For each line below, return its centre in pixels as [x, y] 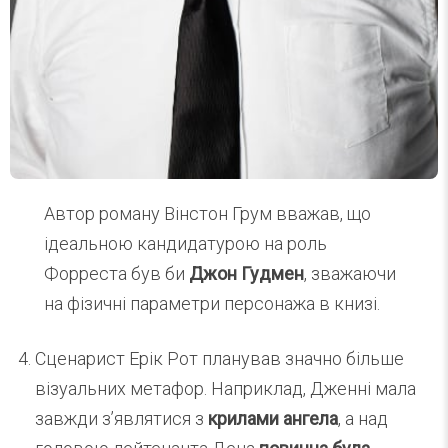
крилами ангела [273, 419]
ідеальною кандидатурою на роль [186, 244]
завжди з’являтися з [121, 419]
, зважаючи [350, 274]
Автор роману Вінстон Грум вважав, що [208, 214]
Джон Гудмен [247, 274]
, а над [363, 419]
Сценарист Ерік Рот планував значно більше [219, 359]
